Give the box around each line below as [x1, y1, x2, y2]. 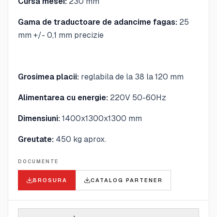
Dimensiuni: [18, 113, 60, 123]
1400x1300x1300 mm [60, 113, 142, 123]
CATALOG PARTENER [90, 177, 163, 183]
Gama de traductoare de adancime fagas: [18, 17, 177, 27]
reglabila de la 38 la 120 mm [79, 72, 184, 81]
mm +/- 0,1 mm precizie [18, 30, 104, 40]
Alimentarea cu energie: [18, 93, 108, 102]
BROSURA [33, 177, 67, 183]
